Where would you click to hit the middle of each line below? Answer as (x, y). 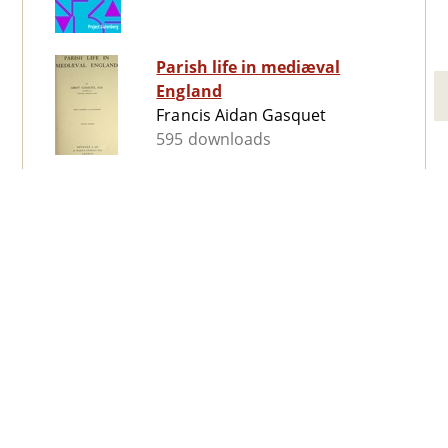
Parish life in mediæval (248, 67)
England (189, 91)
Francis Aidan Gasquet (241, 115)
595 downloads (213, 139)
